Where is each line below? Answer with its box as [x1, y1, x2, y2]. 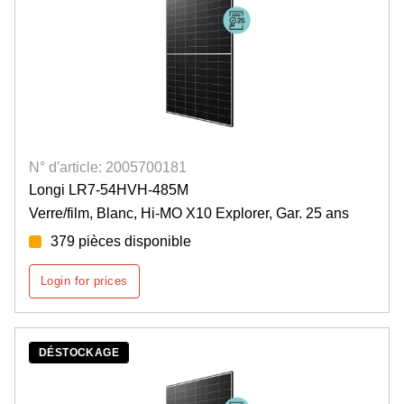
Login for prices [41, 274, 128, 289]
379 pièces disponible [50, 234, 191, 250]
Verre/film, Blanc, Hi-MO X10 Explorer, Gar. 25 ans [29, 206, 349, 222]
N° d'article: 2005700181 [29, 160, 187, 176]
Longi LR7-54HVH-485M [29, 182, 188, 198]
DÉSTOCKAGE [39, 346, 119, 360]
